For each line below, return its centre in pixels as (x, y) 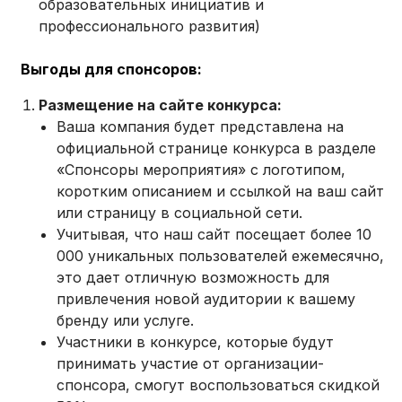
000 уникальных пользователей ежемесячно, (221, 256)
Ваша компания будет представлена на (201, 127)
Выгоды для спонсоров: (112, 70)
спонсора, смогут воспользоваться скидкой (218, 385)
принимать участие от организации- (191, 364)
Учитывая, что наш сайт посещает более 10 (214, 235)
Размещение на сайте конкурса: (161, 105)
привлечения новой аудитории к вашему (206, 299)
